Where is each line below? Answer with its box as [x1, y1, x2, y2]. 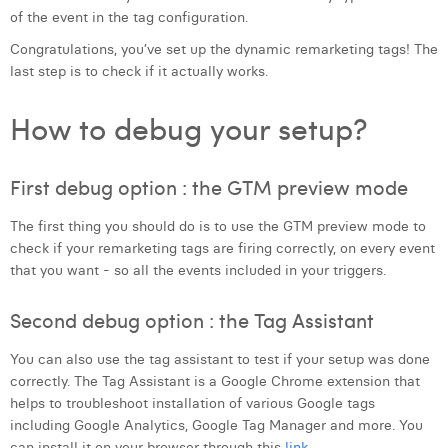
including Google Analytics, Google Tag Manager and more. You [10, 416, 423, 434]
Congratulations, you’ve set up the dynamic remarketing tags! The [10, 40, 438, 58]
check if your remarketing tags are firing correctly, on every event [10, 239, 435, 257]
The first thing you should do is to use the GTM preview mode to [10, 217, 426, 235]
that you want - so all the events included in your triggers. [10, 261, 386, 279]
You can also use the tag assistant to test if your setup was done [10, 350, 430, 368]
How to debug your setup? [10, 107, 367, 148]
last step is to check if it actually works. [10, 62, 268, 80]
